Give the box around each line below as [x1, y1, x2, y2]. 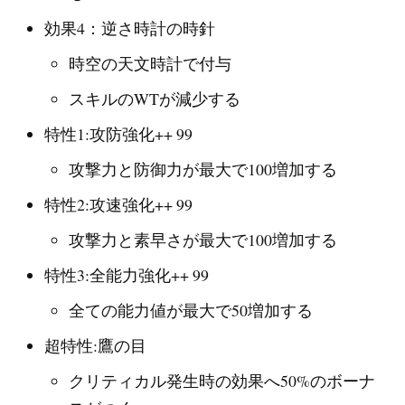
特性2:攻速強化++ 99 [44, 193, 193, 216]
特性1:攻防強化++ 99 [44, 123, 193, 146]
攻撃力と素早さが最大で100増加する [68, 228, 337, 250]
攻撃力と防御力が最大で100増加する [68, 158, 337, 181]
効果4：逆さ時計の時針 [44, 17, 216, 40]
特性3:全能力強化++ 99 [44, 263, 210, 286]
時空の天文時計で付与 [68, 52, 231, 75]
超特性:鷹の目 [44, 334, 147, 356]
